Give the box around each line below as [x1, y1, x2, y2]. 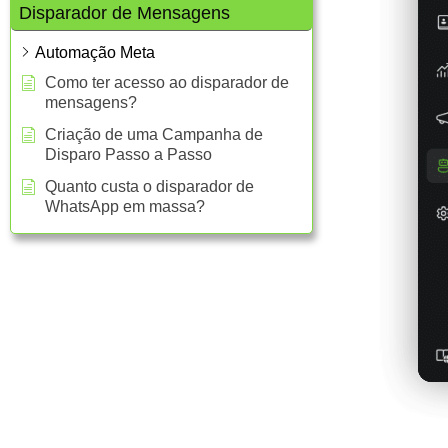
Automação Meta [35, 43, 155, 61]
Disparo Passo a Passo [45, 145, 212, 163]
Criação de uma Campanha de [45, 125, 263, 143]
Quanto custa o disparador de [45, 177, 254, 195]
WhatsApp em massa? [45, 197, 205, 215]
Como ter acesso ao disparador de [45, 73, 289, 91]
